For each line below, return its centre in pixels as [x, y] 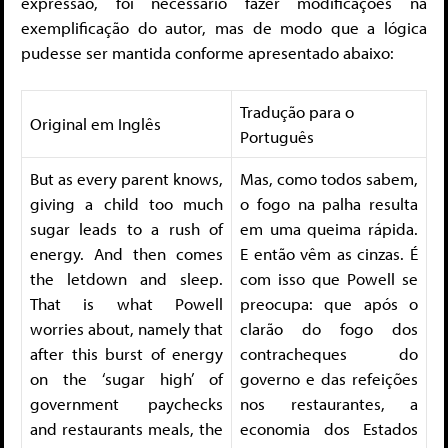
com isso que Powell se [329, 279]
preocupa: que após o [329, 304]
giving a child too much [126, 204]
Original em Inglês [95, 124]
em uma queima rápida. [329, 229]
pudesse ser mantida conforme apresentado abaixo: [207, 52]
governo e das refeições [329, 379]
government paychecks [126, 404]
